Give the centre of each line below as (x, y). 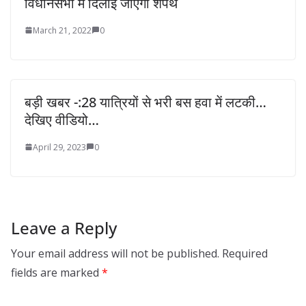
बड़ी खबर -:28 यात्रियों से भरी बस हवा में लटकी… (145, 102)
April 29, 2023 (59, 147)
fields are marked (56, 272)
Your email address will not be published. (115, 253)
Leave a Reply (64, 227)
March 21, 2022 (62, 30)
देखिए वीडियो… (62, 120)
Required (245, 253)
